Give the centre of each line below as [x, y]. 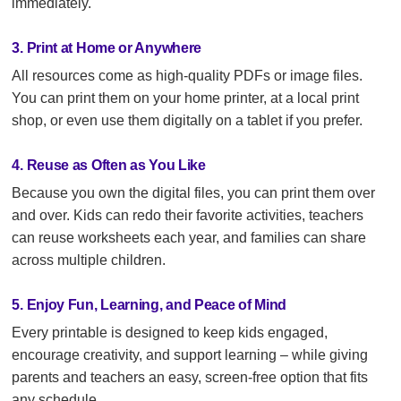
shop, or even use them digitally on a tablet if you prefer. [188, 120]
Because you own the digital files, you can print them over [194, 193]
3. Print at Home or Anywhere [107, 48]
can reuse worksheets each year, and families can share [189, 238]
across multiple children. [89, 260]
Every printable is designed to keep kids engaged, [170, 333]
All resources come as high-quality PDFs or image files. [188, 76]
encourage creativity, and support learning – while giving [190, 355]
